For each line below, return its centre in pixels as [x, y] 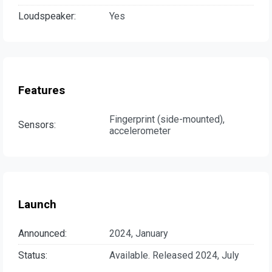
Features [42, 91]
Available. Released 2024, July [174, 256]
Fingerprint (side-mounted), [167, 119]
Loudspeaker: [47, 16]
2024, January [139, 234]
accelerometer [140, 131]
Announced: [42, 234]
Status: [33, 256]
